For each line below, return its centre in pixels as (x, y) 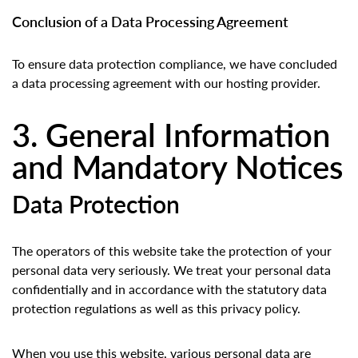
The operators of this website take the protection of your (172, 251)
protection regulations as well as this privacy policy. (156, 308)
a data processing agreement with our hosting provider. (166, 83)
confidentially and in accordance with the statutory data (169, 289)
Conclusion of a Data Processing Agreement (150, 22)
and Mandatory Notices (177, 166)
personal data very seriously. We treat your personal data (171, 270)
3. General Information (171, 134)
